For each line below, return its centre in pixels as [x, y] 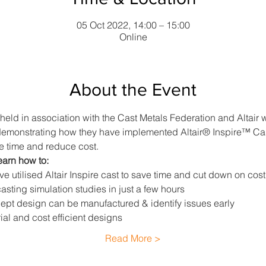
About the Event [133, 90]
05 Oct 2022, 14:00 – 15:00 [133, 25]
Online [133, 37]
